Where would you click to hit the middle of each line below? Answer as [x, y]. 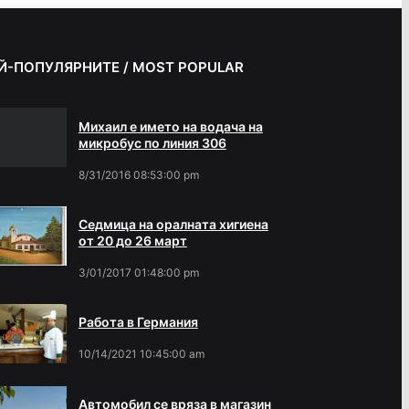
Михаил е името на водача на [170, 126]
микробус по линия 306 [152, 142]
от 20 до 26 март [132, 241]
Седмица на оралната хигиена [173, 225]
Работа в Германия [138, 322]
